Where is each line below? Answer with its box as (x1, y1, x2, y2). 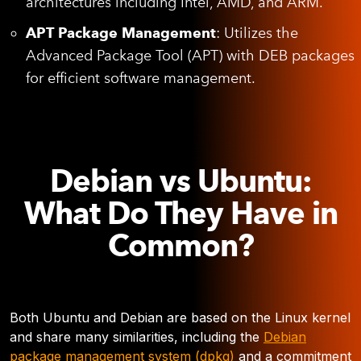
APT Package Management (26, 24, 216, 41)
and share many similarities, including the (10, 329, 263, 345)
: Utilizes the (216, 24, 298, 42)
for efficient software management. (26, 69, 255, 87)
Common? (107, 226, 254, 264)
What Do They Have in (23, 194, 338, 232)
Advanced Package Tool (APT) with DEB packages (26, 47, 355, 64)
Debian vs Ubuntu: (49, 162, 312, 200)
